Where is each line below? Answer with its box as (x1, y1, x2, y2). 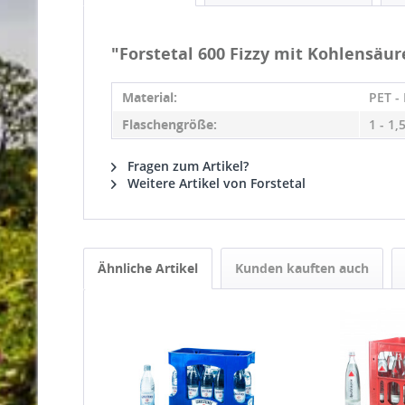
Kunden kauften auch (235, 259, 369, 277)
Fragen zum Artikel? (124, 157, 249, 174)
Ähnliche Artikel (98, 259, 198, 277)
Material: (122, 89, 177, 106)
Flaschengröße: (122, 116, 217, 133)
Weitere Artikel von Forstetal (124, 174, 306, 192)
